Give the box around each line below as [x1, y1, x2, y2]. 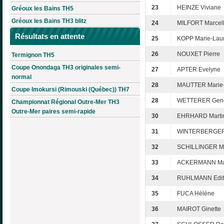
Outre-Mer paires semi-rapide [11, 107, 95, 115]
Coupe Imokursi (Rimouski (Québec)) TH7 [11, 85, 129, 93]
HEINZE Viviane [177, 4, 221, 11]
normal [11, 73, 31, 80]
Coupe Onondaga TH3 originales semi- [11, 63, 120, 71]
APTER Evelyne [177, 66, 220, 73]
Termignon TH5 [11, 51, 54, 58]
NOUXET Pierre [177, 50, 220, 58]
